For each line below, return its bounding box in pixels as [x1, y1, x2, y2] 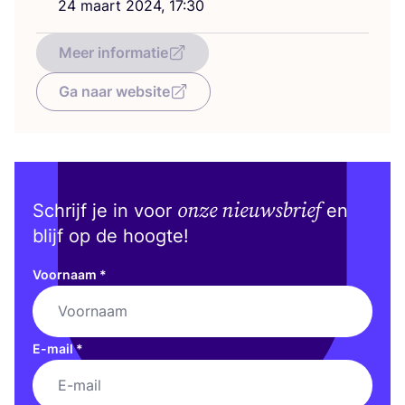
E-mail [33, 340, 76, 356]
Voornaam [33, 266, 99, 282]
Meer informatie [59, 42, 168, 61]
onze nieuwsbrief [177, 197, 321, 224]
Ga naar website [59, 81, 170, 100]
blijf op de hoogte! [33, 224, 194, 247]
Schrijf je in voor [33, 199, 177, 221]
